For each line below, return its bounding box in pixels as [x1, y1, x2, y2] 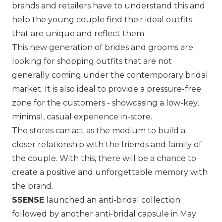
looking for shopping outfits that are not [12, 56, 172, 66]
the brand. [12, 181, 53, 191]
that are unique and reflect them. [12, 29, 146, 39]
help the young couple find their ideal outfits [12, 15, 192, 25]
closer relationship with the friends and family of [12, 140, 202, 150]
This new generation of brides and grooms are [12, 43, 193, 53]
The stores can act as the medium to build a [12, 126, 185, 136]
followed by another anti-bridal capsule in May [12, 209, 196, 219]
